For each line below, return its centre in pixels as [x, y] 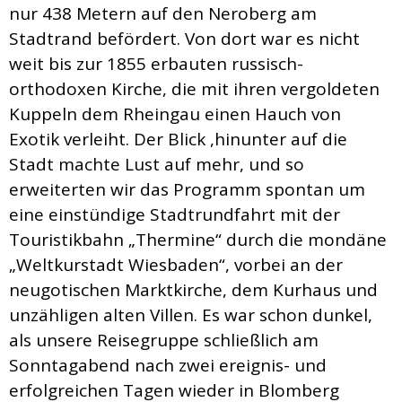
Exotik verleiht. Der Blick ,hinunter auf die [178, 140]
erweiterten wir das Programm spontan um [187, 190]
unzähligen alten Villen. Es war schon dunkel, [191, 315]
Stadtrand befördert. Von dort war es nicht [184, 39]
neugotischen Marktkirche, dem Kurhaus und [193, 290]
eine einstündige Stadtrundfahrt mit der [175, 215]
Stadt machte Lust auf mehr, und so [157, 165]
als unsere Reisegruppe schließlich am [164, 341]
